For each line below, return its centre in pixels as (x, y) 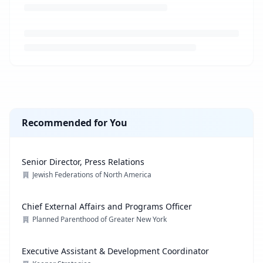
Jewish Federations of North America (92, 175)
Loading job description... (65, 72)
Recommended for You (75, 123)
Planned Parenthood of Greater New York (100, 219)
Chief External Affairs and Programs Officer (107, 206)
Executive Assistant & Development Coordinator (115, 251)
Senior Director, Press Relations (83, 162)
